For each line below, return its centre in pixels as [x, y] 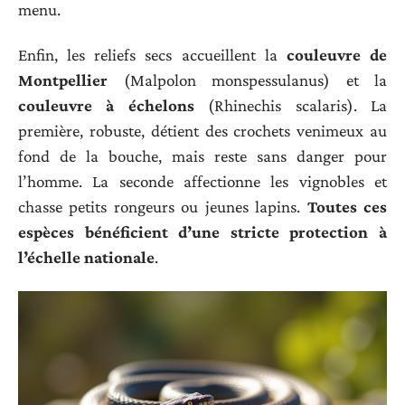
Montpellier [63, 80]
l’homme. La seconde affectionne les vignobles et [202, 182]
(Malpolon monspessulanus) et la [247, 80]
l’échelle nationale [86, 258]
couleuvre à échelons [106, 106]
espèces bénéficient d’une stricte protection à [202, 232]
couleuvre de [337, 55]
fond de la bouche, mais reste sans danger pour [202, 156]
